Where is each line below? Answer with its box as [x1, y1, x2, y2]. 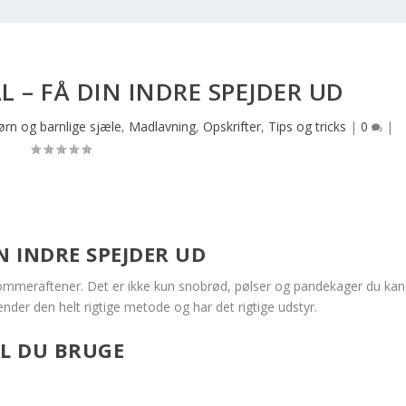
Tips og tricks [268, 118, 347, 135]
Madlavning [129, 118, 197, 135]
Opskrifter [203, 118, 262, 135]
